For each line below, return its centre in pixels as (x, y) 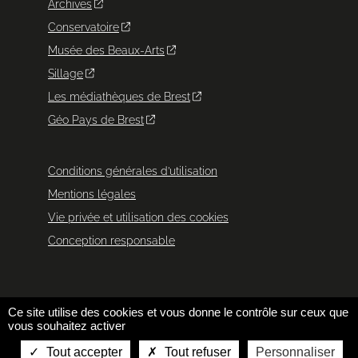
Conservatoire (84, 27)
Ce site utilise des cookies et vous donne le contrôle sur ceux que (178, 312)
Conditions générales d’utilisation (133, 171)
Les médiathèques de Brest (119, 97)
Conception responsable (111, 241)
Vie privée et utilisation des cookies (138, 217)
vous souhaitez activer (67, 326)
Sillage (66, 74)
